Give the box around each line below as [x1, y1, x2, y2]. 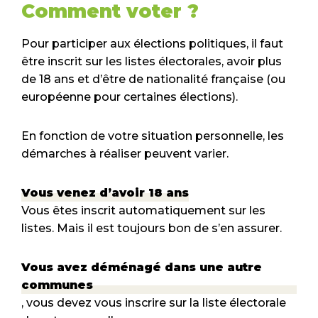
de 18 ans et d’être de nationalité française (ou [21, 72, 285, 87]
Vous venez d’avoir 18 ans [21, 186, 189, 200]
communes [21, 278, 93, 292]
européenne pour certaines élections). [21, 90, 238, 104]
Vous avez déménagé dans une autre [21, 261, 262, 275]
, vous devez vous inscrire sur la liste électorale [21, 296, 286, 310]
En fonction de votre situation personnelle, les [21, 129, 284, 143]
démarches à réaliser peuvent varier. [21, 147, 229, 161]
